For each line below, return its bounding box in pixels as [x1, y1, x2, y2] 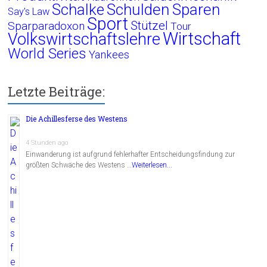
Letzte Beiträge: [8, 82, 105, 100]
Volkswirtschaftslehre [8, 29, 161, 49]
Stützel [131, 18, 169, 33]
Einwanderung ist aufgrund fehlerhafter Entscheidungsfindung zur [26, 150, 235, 159]
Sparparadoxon [8, 18, 85, 33]
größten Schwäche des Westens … [26, 160, 132, 169]
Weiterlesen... [132, 160, 173, 169]
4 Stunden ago [26, 138, 69, 147]
